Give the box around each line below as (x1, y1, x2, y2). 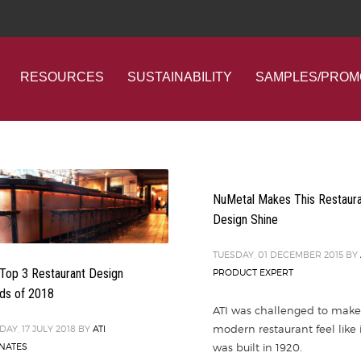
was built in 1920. (213, 341, 302, 354)
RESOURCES (19, 70, 104, 84)
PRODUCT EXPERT (213, 267, 293, 278)
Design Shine (213, 212, 278, 227)
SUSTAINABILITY (127, 70, 232, 84)
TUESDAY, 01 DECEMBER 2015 (213, 249, 343, 260)
